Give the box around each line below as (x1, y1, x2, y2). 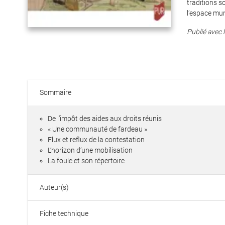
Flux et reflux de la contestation (48, 136, 145, 144)
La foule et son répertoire (48, 157, 125, 165)
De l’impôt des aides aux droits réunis (48, 115, 162, 123)
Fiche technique (40, 209, 88, 217)
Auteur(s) (40, 183, 69, 191)
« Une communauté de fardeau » (48, 125, 147, 133)
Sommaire (40, 88, 71, 96)
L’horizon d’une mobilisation (48, 146, 133, 154)
